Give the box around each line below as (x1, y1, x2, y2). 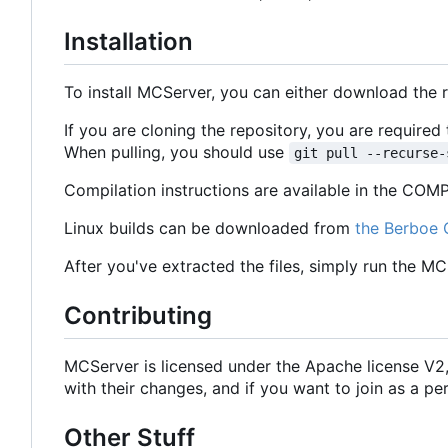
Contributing (64, 300, 212, 330)
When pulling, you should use (64, 141, 289, 162)
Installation (64, 26, 193, 56)
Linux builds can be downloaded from (64, 217, 355, 238)
